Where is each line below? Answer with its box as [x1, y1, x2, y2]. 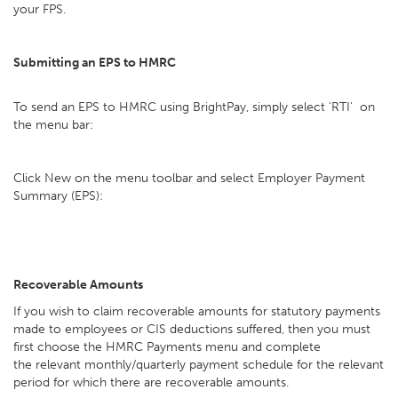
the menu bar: [13, 117, 93, 132]
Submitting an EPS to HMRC [13, 55, 179, 70]
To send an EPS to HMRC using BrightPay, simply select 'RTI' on [13, 99, 375, 115]
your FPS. [13, 2, 69, 17]
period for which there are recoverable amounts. [13, 375, 289, 390]
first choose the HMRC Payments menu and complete [13, 339, 321, 354]
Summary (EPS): [13, 188, 103, 203]
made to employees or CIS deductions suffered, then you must [13, 322, 370, 337]
